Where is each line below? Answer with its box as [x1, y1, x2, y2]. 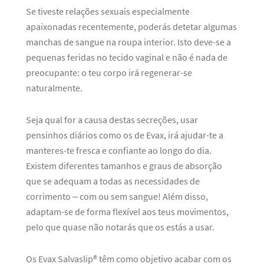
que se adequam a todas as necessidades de [26, 175, 200, 187]
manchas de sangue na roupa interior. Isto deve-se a [26, 36, 231, 48]
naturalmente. [26, 82, 82, 94]
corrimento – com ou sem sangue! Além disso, [26, 190, 208, 202]
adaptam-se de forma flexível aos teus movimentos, [26, 206, 229, 217]
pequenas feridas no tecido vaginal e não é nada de [26, 51, 227, 63]
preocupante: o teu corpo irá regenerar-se [26, 67, 192, 78]
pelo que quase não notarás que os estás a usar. [26, 221, 214, 233]
